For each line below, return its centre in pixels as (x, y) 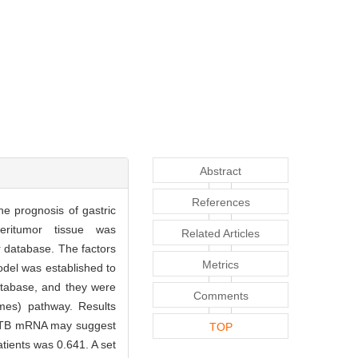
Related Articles (221, 233)
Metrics (221, 264)
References (221, 202)
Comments (221, 295)
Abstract (221, 171)
